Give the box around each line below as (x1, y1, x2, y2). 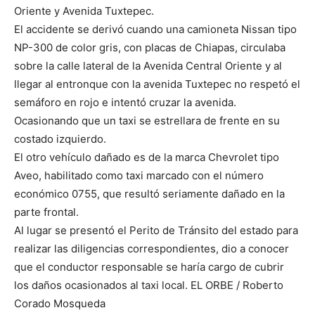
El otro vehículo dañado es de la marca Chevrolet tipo (14, 150, 279, 165)
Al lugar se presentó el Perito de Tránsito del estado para (14, 224, 298, 238)
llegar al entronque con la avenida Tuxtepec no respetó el (14, 77, 300, 91)
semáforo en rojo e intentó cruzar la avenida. (14, 96, 236, 110)
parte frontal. (14, 205, 79, 219)
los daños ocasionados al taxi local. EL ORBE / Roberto (14, 278, 283, 292)
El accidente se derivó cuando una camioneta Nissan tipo (14, 22, 297, 37)
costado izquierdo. (14, 132, 106, 146)
